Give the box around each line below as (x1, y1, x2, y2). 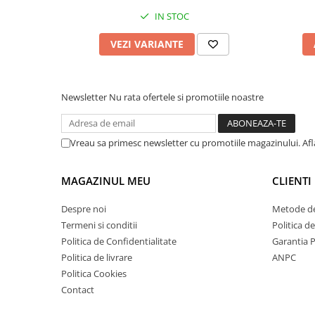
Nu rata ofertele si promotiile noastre (109, 91, 264, 103)
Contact (61, 283, 94, 296)
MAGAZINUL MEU (61, 174, 150, 188)
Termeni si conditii (61, 219, 137, 231)
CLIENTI (272, 174, 311, 188)
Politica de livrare (61, 251, 132, 264)
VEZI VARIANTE (110, 37, 184, 51)
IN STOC (152, 10, 189, 22)
